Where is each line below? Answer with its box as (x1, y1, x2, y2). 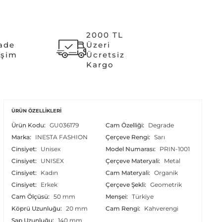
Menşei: (106, 192, 130, 200)
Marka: (11, 133, 31, 141)
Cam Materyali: (106, 168, 152, 176)
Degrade (148, 121, 174, 129)
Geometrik (150, 180, 182, 188)
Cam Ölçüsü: (11, 192, 51, 200)
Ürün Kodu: (11, 121, 46, 129)
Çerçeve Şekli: (106, 180, 148, 188)
